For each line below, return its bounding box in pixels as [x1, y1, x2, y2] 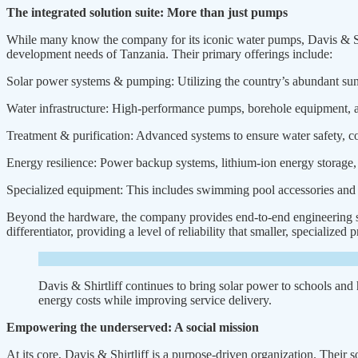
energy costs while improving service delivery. [38, 293, 272, 308]
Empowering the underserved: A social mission [6, 320, 259, 335]
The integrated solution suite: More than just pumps [6, 6, 288, 20]
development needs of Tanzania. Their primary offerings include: [6, 47, 332, 62]
